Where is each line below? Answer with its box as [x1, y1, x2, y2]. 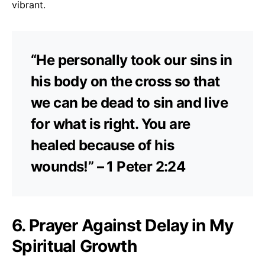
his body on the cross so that [31, 72, 220, 90]
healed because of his [31, 136, 174, 154]
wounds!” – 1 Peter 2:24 [31, 157, 186, 175]
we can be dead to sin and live [31, 93, 228, 111]
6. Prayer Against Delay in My [12, 215, 234, 235]
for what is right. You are [31, 115, 190, 132]
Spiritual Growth [12, 235, 137, 256]
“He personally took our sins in [31, 51, 232, 69]
